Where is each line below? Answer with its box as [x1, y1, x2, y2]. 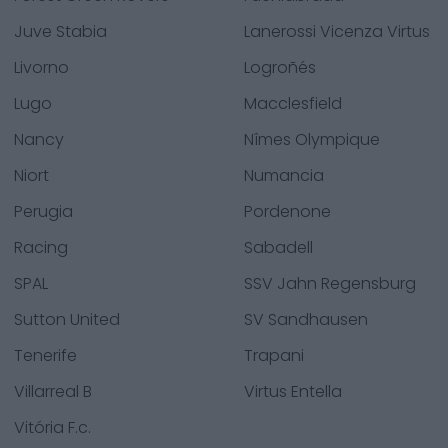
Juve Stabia [14, 20, 107, 43]
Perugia [14, 200, 73, 223]
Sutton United [14, 308, 120, 331]
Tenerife [14, 344, 77, 367]
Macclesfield [244, 92, 342, 115]
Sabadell [244, 236, 313, 259]
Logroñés [244, 56, 316, 79]
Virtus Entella [244, 380, 342, 403]
